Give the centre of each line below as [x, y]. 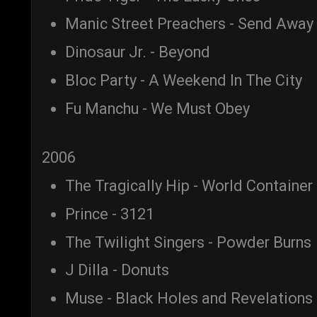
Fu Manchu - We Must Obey [157, 108]
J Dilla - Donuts [117, 270]
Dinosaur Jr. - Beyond [138, 52]
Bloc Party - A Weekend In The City [184, 80]
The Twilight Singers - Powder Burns [188, 242]
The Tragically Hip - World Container [189, 186]
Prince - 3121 [110, 214]
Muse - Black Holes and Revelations [189, 299]
